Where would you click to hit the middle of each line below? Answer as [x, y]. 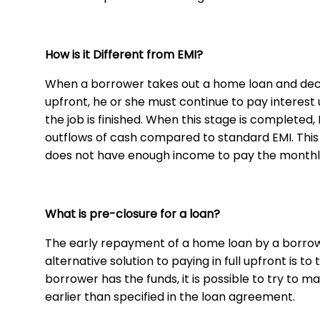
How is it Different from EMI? [124, 55]
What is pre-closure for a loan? [132, 214]
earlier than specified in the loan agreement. [170, 297]
